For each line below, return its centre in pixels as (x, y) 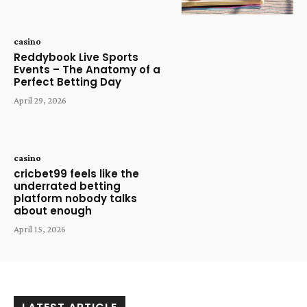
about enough (53, 211)
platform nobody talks (75, 199)
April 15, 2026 (40, 229)
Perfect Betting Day (67, 82)
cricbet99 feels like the (76, 174)
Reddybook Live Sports (76, 57)
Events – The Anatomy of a (87, 69)
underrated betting (67, 186)
